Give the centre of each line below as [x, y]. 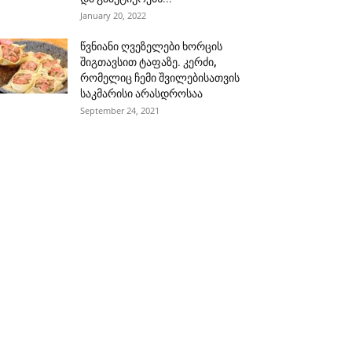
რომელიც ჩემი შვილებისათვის [160, 78]
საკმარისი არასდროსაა [141, 93]
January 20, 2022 [113, 15]
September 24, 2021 [120, 110]
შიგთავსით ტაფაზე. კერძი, [148, 62]
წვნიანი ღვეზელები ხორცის [151, 46]
